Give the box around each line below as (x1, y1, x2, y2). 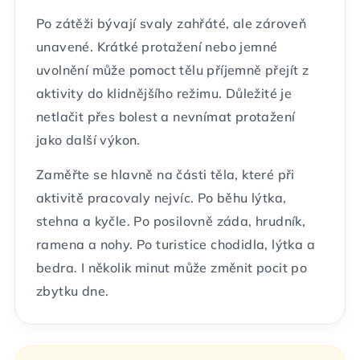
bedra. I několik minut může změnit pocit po (36, 260, 308, 276)
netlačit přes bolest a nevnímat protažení (36, 108, 296, 125)
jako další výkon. (36, 132, 141, 149)
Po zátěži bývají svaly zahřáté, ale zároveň (36, 15, 307, 32)
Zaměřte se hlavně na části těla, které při (36, 166, 295, 183)
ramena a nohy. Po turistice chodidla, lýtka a (36, 236, 315, 253)
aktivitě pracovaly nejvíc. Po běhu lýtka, (36, 190, 287, 207)
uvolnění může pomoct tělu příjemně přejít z (36, 62, 309, 79)
